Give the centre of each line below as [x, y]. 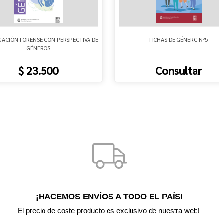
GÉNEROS [38, 48]
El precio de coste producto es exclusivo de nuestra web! [109, 210]
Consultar [179, 70]
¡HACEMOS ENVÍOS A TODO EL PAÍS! [109, 196]
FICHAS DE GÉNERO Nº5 [179, 39]
